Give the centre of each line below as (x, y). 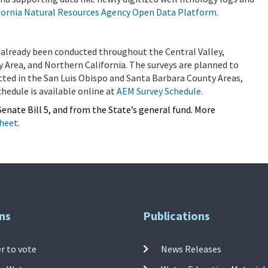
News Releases (191, 249)
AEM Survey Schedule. (160, 91)
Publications (176, 216)
